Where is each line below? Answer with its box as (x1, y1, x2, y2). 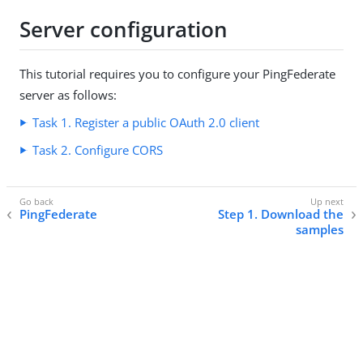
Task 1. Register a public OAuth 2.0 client (32, 114, 259, 131)
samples (296, 221, 344, 238)
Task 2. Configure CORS (32, 142, 163, 159)
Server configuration (19, 14, 228, 44)
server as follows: (19, 87, 117, 104)
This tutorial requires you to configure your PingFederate (19, 66, 335, 83)
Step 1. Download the (218, 206, 344, 223)
